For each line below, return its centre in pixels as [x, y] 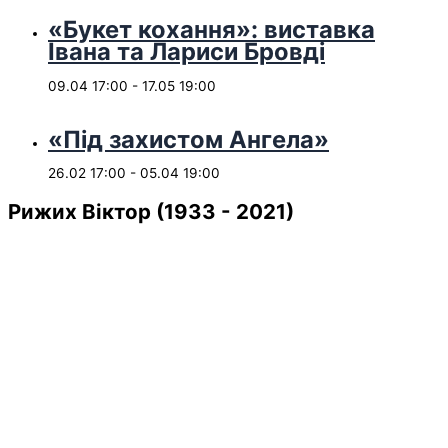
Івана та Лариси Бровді [186, 52]
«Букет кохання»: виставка [211, 30]
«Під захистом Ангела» [188, 139]
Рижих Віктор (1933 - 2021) [151, 212]
